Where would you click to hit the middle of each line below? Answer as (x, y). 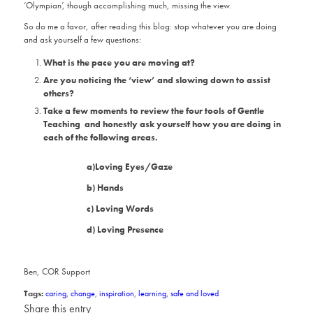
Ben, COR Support (57, 272)
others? (58, 94)
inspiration (116, 293)
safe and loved (194, 293)
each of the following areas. (100, 138)
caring (56, 293)
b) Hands (105, 188)
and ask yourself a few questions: (82, 40)
